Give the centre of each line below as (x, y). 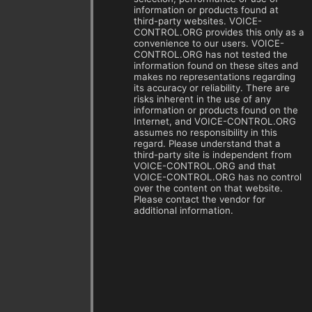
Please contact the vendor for (200, 200)
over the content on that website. (208, 188)
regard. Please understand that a (207, 144)
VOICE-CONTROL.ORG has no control (218, 177)
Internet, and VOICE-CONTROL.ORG (215, 122)
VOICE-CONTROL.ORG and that (205, 166)
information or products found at (206, 10)
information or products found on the (216, 110)
